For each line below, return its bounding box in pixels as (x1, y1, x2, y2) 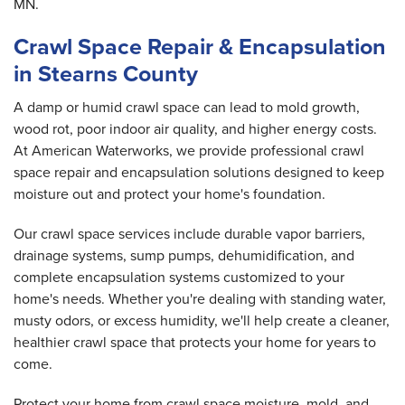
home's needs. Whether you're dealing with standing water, (14, 288, 386, 310)
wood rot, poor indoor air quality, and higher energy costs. (14, 118, 377, 140)
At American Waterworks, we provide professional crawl (14, 140, 364, 162)
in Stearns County (14, 57, 198, 91)
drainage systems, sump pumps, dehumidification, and (14, 245, 354, 267)
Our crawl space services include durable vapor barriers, (14, 223, 365, 245)
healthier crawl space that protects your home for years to (14, 332, 376, 353)
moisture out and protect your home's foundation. (14, 184, 325, 205)
